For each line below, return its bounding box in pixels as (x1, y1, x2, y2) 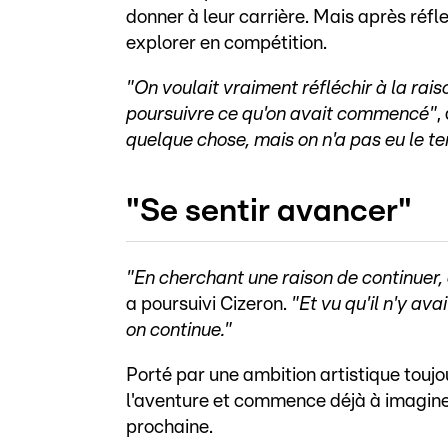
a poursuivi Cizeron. (126, 294, 291, 314)
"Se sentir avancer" (126, 194, 412, 227)
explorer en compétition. (126, 34, 331, 53)
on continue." (126, 320, 232, 340)
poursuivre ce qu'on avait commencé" (126, 105, 437, 124)
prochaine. (126, 417, 217, 437)
